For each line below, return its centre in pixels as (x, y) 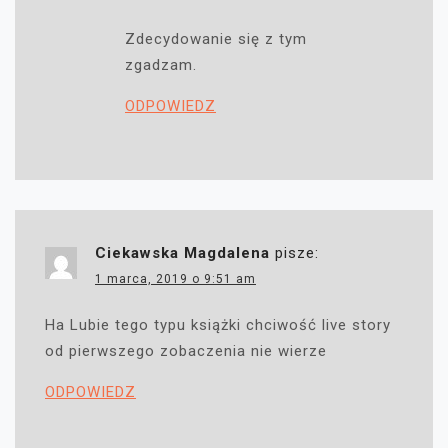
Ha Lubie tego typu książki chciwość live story (218, 325)
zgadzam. (161, 65)
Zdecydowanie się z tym (216, 39)
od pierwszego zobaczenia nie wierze (186, 351)
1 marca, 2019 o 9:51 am (175, 279)
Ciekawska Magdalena (182, 253)
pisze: (297, 253)
